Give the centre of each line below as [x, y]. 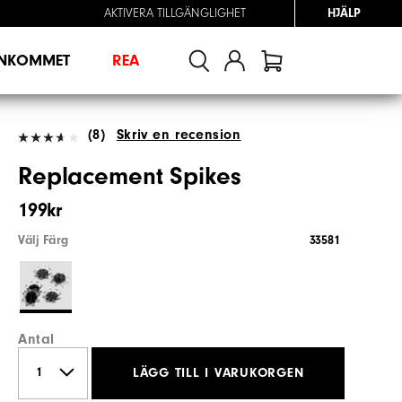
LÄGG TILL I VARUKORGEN [218, 373]
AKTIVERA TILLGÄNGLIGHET [175, 13]
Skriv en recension [179, 134]
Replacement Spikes [130, 176]
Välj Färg [43, 240]
